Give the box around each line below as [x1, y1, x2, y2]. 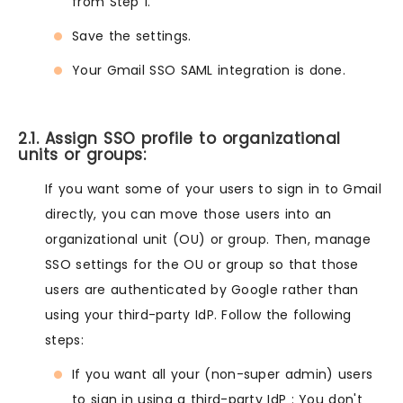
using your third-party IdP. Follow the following [45, 305, 352, 324]
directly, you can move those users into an [45, 204, 332, 223]
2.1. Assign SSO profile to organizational [18, 127, 341, 149]
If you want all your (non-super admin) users [72, 364, 373, 383]
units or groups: [18, 143, 146, 166]
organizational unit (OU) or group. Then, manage [45, 229, 372, 248]
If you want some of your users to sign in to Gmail [45, 179, 381, 198]
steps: [45, 330, 84, 349]
